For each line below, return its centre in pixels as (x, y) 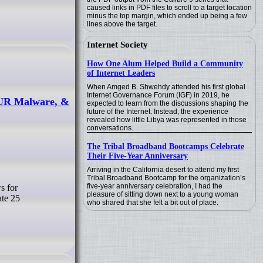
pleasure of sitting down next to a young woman (163, 194)
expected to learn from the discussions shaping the (168, 103)
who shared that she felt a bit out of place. (153, 203)
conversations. (110, 128)
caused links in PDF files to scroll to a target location (169, 8)
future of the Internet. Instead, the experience (158, 112)
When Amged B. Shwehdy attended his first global (166, 87)
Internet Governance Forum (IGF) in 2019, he (158, 95)
